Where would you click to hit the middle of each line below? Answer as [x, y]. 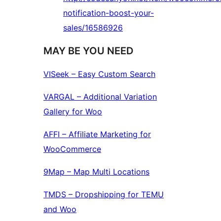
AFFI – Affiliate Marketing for [97, 134]
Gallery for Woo [73, 112]
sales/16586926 [93, 28]
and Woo [60, 209]
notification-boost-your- [109, 13]
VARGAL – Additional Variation [100, 97]
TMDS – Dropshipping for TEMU [104, 195]
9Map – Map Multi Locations [96, 172]
